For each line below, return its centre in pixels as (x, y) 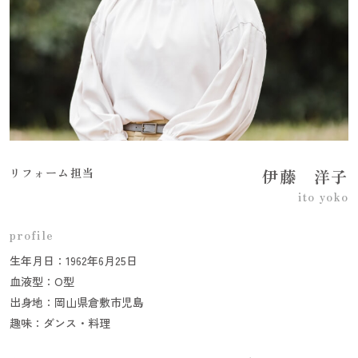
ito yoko (323, 196)
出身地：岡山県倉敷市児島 (77, 302)
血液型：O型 (42, 281)
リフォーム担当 (52, 172)
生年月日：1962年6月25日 (74, 260)
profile (32, 235)
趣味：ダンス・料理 (60, 322)
